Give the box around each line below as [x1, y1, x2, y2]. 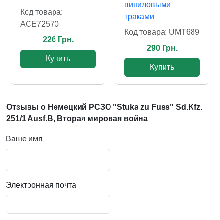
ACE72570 [20, 20, 59, 28]
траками [124, 12, 154, 21]
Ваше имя [6, 134, 43, 143]
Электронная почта [6, 180, 76, 189]
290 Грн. [146, 43, 178, 52]
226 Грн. [42, 35, 74, 44]
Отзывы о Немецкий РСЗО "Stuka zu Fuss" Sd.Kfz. [6, 102, 202, 111]
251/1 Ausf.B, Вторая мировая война [6, 114, 148, 123]
